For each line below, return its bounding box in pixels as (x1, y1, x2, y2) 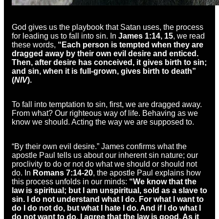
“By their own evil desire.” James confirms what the (12, 142, 187, 151)
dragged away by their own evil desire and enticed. (12, 49, 198, 58)
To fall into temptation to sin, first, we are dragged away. (12, 100, 202, 109)
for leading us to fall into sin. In (12, 31, 118, 40)
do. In (12, 168, 33, 177)
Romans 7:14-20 (33, 168, 93, 177)
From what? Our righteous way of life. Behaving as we (12, 109, 198, 117)
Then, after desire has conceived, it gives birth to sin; (12, 58, 207, 66)
